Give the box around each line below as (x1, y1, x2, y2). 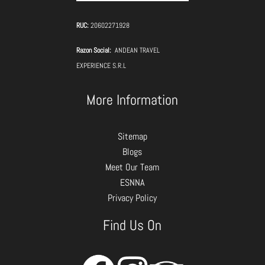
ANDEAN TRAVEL (114, 46, 160, 56)
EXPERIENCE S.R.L (76, 61, 126, 71)
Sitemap (117, 130, 147, 143)
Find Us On (103, 215, 162, 234)
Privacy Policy (108, 192, 157, 205)
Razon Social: (76, 46, 115, 56)
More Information (86, 91, 179, 109)
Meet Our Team (105, 161, 160, 174)
